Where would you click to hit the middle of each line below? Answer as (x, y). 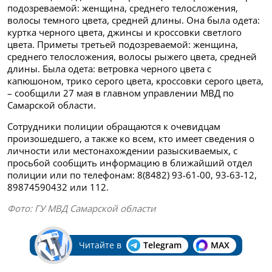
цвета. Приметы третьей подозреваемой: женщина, (123, 44)
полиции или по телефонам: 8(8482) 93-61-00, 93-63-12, (132, 175)
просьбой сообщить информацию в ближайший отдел (130, 162)
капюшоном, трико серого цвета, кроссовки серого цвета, (135, 80)
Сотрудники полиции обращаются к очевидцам (114, 126)
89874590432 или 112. (58, 187)
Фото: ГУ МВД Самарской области (82, 208)
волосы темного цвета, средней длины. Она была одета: (134, 20)
